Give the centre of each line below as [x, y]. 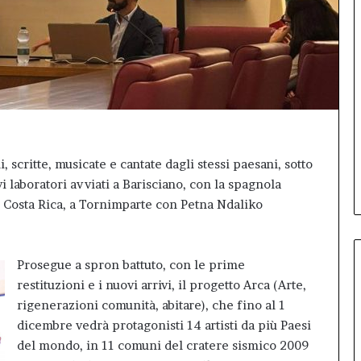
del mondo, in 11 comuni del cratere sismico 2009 [163, 345]
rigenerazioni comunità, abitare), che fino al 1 [151, 305]
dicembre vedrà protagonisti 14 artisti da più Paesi [164, 325]
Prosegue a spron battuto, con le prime [131, 264]
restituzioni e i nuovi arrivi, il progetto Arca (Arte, [162, 284]
